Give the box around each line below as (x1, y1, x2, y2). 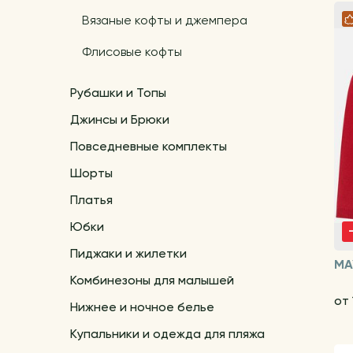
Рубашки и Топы (69, 87, 166, 100)
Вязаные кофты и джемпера (81, 14, 247, 28)
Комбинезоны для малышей (69, 274, 234, 288)
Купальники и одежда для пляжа (69, 328, 265, 341)
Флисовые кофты (81, 46, 182, 59)
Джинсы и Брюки (69, 113, 169, 127)
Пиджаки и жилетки (69, 247, 187, 261)
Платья (69, 194, 113, 207)
